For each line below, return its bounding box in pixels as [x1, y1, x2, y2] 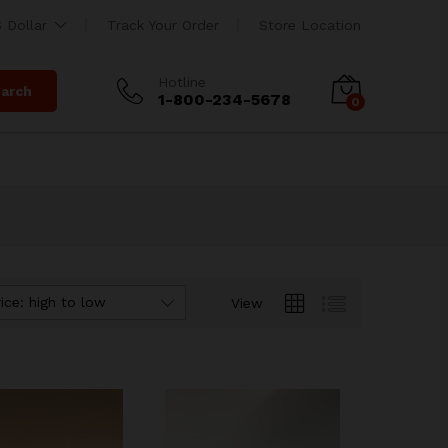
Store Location [259, 17, 361, 33]
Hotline [158, 73, 206, 90]
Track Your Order [107, 17, 219, 33]
